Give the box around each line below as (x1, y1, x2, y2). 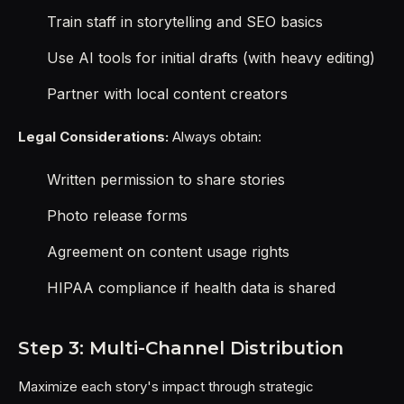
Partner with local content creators (47, 85, 288, 103)
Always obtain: (169, 128, 262, 145)
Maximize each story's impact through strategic (18, 378, 314, 395)
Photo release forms (47, 207, 188, 225)
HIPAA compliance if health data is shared (47, 279, 335, 297)
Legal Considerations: (18, 128, 169, 145)
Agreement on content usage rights (47, 243, 289, 261)
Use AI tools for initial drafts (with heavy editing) (47, 49, 375, 67)
